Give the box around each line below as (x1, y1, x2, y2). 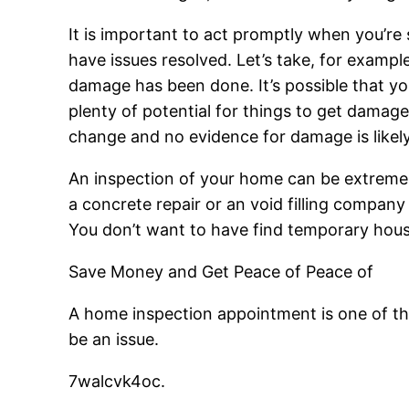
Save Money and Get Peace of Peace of (68, 262, 374, 282)
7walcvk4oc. (68, 372, 166, 392)
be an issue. (68, 330, 160, 350)
